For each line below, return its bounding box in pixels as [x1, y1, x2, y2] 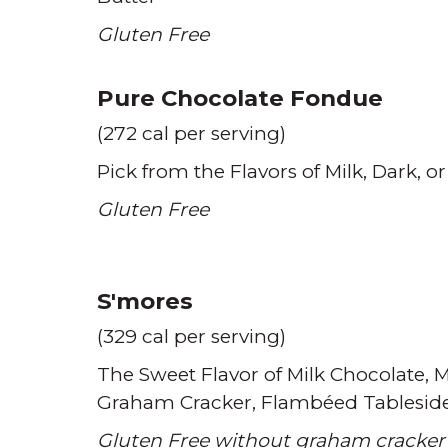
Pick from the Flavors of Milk [97, 160, 363, 183]
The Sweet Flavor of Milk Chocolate [97, 363, 425, 386]
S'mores [97, 287, 193, 315]
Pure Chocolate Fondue [97, 84, 383, 112]
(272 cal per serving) [97, 122, 286, 145]
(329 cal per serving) [97, 325, 286, 348]
